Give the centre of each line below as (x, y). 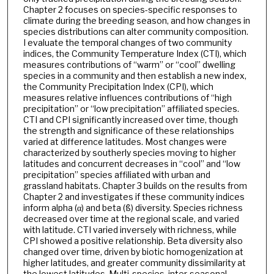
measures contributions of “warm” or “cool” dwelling (129, 65)
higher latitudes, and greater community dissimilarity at (134, 263)
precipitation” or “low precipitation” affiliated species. (131, 109)
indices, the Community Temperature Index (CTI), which (135, 54)
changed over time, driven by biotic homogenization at (133, 252)
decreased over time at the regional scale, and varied (131, 219)
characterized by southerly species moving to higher (129, 153)
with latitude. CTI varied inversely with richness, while (130, 230)
